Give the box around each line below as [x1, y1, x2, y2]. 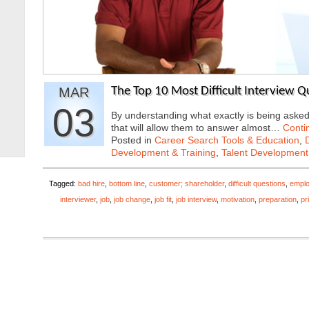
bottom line [109, 179, 145, 188]
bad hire [78, 179, 105, 188]
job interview [176, 195, 217, 203]
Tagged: [49, 179, 78, 188]
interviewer [60, 195, 96, 203]
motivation [221, 195, 255, 203]
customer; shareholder [149, 179, 224, 188]
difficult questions [228, 179, 286, 188]
